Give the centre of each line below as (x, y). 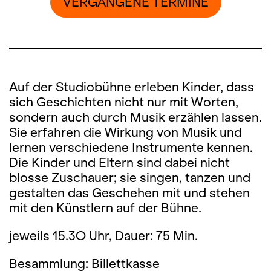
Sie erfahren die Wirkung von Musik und (126, 132)
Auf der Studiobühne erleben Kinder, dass (132, 87)
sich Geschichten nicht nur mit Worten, (124, 102)
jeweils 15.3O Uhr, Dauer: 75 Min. (103, 236)
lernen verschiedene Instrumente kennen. (131, 147)
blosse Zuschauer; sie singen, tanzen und (130, 178)
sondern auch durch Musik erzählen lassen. (135, 117)
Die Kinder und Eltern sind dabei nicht (119, 162)
